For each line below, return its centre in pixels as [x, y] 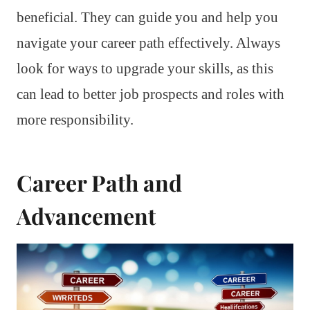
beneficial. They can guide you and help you [147, 17]
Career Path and [99, 182]
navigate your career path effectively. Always [148, 43]
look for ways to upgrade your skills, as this [145, 68]
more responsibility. [75, 119]
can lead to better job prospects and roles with [151, 94]
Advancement [86, 215]
